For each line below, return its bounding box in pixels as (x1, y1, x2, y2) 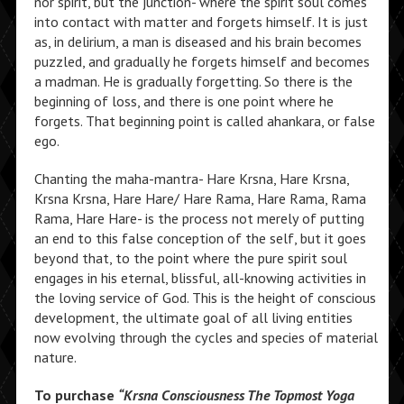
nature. (33, 348, 77, 366)
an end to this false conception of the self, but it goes (33, 229, 366, 247)
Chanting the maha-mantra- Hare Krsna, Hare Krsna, (33, 170, 349, 188)
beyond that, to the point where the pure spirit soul (33, 249, 347, 267)
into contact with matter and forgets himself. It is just (33, 13, 368, 31)
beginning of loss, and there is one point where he (33, 92, 334, 110)
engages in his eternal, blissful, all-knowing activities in (33, 269, 366, 287)
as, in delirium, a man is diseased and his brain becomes (33, 32, 362, 50)
